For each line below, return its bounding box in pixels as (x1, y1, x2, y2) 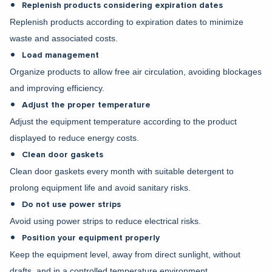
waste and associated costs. (10, 33, 118, 43)
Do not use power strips (22, 200, 121, 209)
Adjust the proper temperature (22, 100, 151, 109)
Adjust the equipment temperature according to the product (10, 116, 237, 126)
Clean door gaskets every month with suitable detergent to (10, 166, 234, 176)
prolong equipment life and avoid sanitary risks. (10, 182, 191, 192)
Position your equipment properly (22, 233, 160, 242)
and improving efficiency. (10, 83, 104, 93)
